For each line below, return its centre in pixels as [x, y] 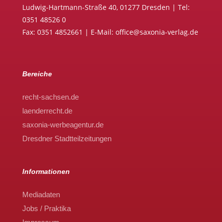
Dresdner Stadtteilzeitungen [67, 139]
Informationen [46, 172]
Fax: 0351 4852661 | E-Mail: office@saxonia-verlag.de [110, 32]
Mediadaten [41, 195]
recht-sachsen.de [50, 97]
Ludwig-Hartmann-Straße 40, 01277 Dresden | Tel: [106, 7]
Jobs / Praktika [46, 209]
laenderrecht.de [47, 111]
